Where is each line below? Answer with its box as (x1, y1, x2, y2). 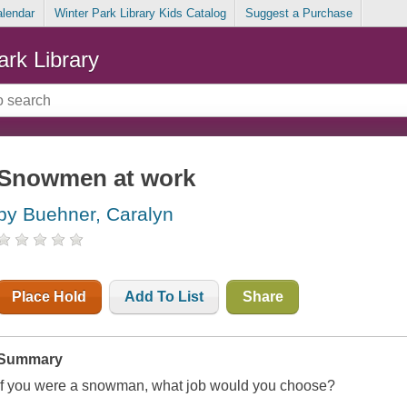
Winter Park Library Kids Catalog (54, 6, 226, 21)
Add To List (124, 289, 204, 305)
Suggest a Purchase (244, 6, 352, 21)
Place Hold (12, 289, 87, 305)
